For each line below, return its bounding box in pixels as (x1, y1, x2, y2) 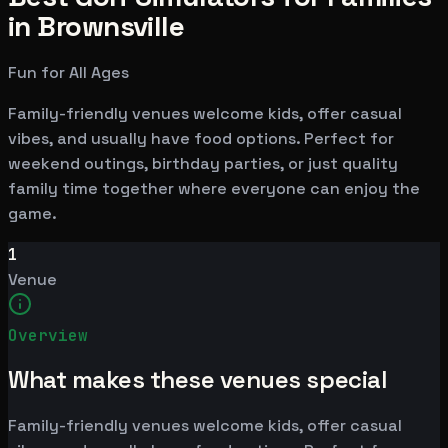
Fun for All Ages (8, 61, 129, 83)
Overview (8, 324, 88, 346)
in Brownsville (8, 7, 185, 44)
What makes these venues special (8, 364, 387, 396)
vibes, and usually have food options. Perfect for (8, 127, 394, 149)
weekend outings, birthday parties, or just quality (8, 152, 398, 174)
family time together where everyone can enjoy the (8, 177, 420, 199)
